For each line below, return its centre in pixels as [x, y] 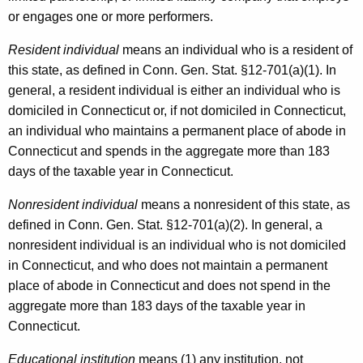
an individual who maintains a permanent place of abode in [177, 130]
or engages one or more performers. [111, 16]
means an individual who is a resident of [236, 49]
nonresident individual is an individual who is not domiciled [177, 245]
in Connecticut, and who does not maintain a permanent [168, 265]
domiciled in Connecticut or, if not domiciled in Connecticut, [177, 110]
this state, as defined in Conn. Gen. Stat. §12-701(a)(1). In [172, 70]
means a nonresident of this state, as [244, 204]
